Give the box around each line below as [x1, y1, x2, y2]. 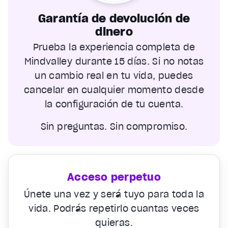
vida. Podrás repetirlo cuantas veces [28, 202, 199, 214]
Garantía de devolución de [38, 11, 190, 25]
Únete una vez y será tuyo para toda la [23, 188, 205, 200]
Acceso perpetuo [67, 170, 161, 184]
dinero [95, 24, 133, 39]
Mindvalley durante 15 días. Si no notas [24, 55, 204, 67]
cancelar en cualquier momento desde [23, 83, 205, 96]
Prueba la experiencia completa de [33, 41, 195, 53]
